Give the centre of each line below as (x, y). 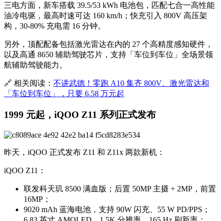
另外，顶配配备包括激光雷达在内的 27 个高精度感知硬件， (109, 44)
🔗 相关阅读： (29, 83)
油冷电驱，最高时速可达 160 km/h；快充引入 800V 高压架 (106, 16)
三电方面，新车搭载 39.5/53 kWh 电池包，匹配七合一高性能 (109, 5)
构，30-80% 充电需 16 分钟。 (55, 26)
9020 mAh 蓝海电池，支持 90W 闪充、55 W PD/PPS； (117, 209)
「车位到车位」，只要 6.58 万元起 (64, 94)
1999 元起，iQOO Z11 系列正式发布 (80, 115)
